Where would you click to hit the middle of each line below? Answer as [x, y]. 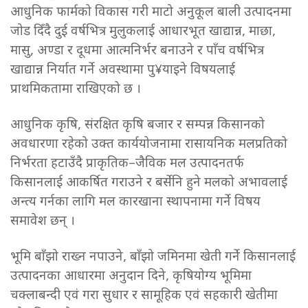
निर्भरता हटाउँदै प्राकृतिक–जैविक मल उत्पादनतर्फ [127, 164]
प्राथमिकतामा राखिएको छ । [76, 89]
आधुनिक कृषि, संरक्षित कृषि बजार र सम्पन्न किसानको [137, 125]
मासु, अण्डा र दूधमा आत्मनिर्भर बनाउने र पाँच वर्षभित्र [137, 51]
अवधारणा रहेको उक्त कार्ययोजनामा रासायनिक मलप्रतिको [149, 144]
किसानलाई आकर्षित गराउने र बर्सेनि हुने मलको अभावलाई [149, 183]
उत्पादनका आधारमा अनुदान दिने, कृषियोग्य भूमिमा [131, 276]
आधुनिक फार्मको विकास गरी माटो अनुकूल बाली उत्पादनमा [151, 12]
